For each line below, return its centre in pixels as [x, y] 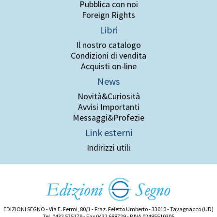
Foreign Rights [108, 15]
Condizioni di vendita [108, 55]
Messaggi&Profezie [108, 117]
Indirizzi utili [108, 147]
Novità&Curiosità [108, 96]
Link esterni [108, 132]
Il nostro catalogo [108, 45]
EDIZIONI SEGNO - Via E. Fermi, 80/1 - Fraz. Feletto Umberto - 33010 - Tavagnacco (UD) [108, 209]
